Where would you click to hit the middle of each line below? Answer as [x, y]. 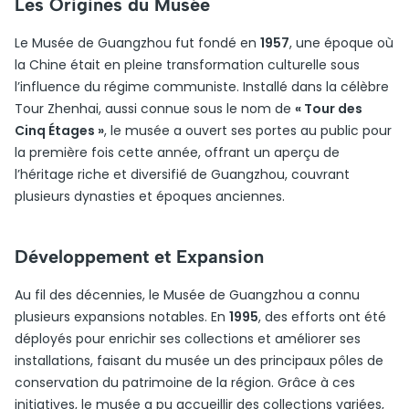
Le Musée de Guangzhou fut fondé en [137, 43]
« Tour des [329, 109]
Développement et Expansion [139, 257]
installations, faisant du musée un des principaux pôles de [199, 361]
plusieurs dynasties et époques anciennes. [150, 196]
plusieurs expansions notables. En [122, 317]
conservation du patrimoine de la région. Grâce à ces [185, 383]
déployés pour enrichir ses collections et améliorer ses [188, 339]
